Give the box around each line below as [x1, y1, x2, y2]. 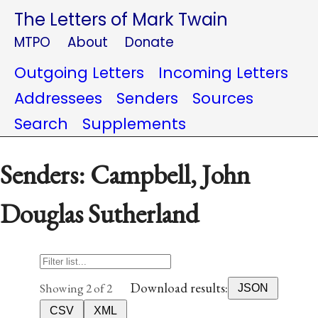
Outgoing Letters [14, 62, 144, 83]
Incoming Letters [158, 62, 288, 83]
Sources [192, 88, 253, 109]
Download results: [131, 279, 229, 297]
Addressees [14, 88, 102, 109]
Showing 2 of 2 [40, 280, 112, 296]
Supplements [82, 114, 186, 134]
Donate [125, 33, 174, 52]
